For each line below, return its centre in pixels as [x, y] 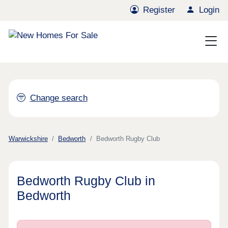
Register [159, 10]
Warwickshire [28, 139]
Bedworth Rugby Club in [86, 180]
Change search [59, 98]
